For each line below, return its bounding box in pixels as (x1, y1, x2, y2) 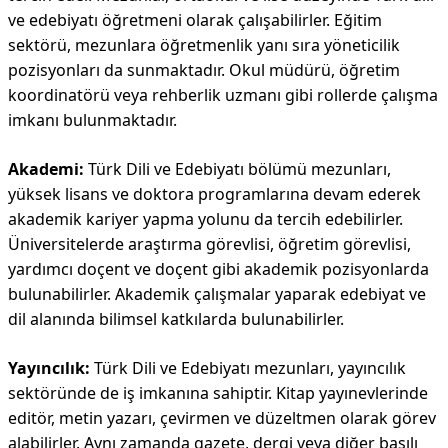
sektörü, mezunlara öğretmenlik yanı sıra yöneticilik (8, 34, 400, 56)
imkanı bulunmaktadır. (8, 109, 177, 131)
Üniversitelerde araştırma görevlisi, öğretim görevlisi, (8, 233, 411, 255)
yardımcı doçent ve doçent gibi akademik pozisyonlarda (8, 258, 429, 280)
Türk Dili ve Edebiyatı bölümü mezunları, (84, 158, 391, 180)
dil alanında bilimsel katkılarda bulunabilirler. (8, 308, 344, 330)
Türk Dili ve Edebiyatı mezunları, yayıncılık (90, 357, 406, 379)
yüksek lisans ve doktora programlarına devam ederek (8, 183, 421, 205)
